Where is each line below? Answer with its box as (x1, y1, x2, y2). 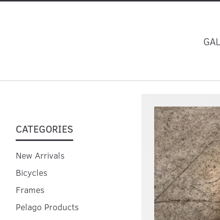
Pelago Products (16, 201, 79, 213)
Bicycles (16, 166, 48, 178)
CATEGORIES (16, 122, 73, 135)
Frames (16, 184, 45, 195)
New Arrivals (16, 149, 65, 161)
